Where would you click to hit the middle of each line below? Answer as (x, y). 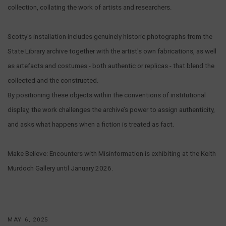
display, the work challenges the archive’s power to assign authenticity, (111, 110)
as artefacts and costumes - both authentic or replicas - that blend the (111, 66)
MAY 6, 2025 (28, 219)
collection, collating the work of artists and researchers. (90, 7)
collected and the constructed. (53, 80)
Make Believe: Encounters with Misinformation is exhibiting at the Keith (112, 154)
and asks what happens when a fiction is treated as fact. (91, 124)
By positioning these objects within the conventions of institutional (107, 95)
